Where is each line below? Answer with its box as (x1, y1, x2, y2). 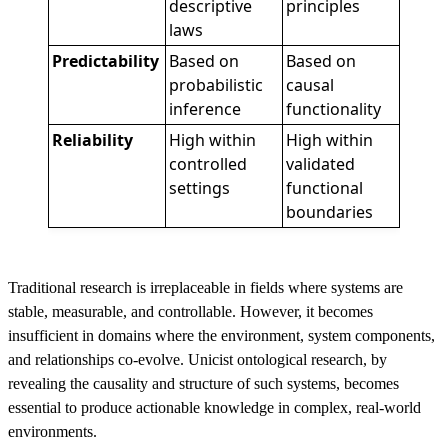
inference (169, 98, 242, 120)
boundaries (286, 201, 374, 223)
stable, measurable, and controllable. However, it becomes (8, 303, 373, 320)
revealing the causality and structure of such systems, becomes (8, 375, 399, 392)
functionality (286, 98, 382, 120)
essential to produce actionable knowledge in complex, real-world (8, 399, 421, 416)
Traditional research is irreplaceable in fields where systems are (8, 279, 403, 296)
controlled (169, 153, 248, 175)
